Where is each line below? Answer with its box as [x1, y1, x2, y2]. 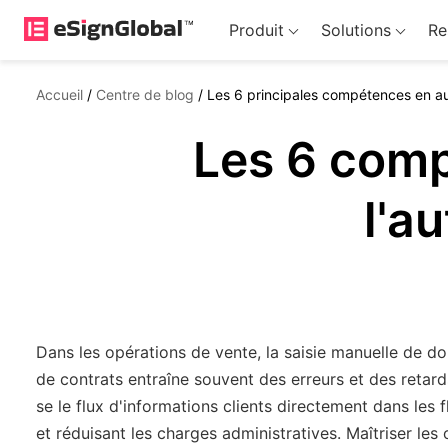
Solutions [320, 20, 391, 40]
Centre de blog [96, 86, 194, 103]
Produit [228, 20, 284, 40]
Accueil [36, 86, 83, 103]
